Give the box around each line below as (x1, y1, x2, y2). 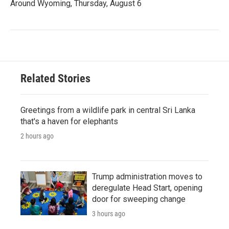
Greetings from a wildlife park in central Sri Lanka (20, 105, 195, 115)
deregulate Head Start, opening (92, 182, 202, 193)
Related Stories (20, 72, 90, 85)
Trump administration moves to (92, 171, 202, 181)
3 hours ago (92, 209, 125, 218)
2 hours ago (20, 131, 54, 140)
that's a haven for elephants (20, 116, 118, 126)
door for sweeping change (92, 194, 186, 204)
